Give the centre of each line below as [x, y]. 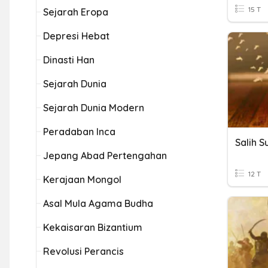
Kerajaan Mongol [82, 179]
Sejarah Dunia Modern [94, 108]
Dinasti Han [69, 60]
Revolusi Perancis [83, 251]
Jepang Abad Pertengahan [105, 156]
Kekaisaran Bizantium [93, 227]
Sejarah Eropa [76, 12]
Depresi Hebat [76, 36]
